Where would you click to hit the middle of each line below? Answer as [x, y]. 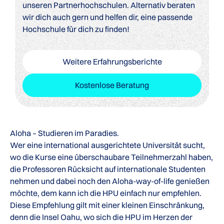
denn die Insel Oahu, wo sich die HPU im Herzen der [101, 217]
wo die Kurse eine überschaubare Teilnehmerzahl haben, [111, 157]
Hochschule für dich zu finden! [76, 29]
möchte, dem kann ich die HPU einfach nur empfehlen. [106, 193]
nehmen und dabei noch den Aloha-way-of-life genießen [110, 181]
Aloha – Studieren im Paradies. [64, 133]
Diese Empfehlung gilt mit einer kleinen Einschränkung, [107, 205]
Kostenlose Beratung [112, 85]
